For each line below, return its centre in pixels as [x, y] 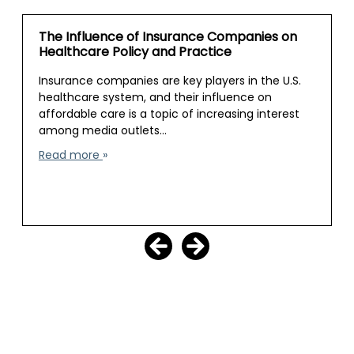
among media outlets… [102, 132]
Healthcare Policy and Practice [135, 53]
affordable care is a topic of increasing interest [169, 115]
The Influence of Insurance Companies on [168, 38]
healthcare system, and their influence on [155, 98]
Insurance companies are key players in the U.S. [169, 82]
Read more [70, 156]
